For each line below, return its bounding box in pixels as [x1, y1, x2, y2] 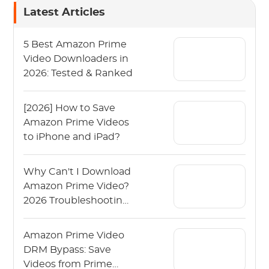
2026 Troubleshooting [23, 195, 130, 205]
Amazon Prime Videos [23, 117, 130, 127]
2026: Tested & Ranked [23, 68, 133, 78]
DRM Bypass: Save [23, 244, 112, 255]
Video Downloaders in [23, 53, 129, 64]
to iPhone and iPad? [23, 131, 121, 142]
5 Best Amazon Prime [23, 39, 127, 49]
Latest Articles [23, 7, 106, 18]
